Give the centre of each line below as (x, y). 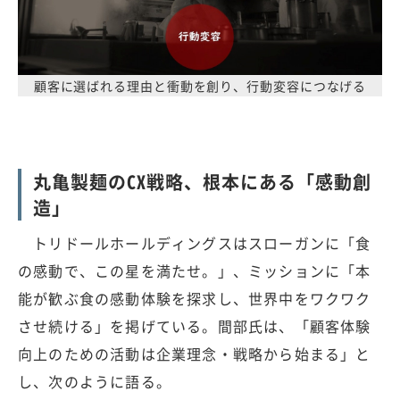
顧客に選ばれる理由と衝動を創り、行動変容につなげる (200, 85)
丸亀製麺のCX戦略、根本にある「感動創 (202, 181)
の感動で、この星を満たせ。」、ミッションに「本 (195, 270)
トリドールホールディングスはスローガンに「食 (195, 242)
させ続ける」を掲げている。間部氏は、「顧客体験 (195, 325)
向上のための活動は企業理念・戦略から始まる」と (195, 353)
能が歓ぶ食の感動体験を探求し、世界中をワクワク (195, 298)
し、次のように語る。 (95, 381)
